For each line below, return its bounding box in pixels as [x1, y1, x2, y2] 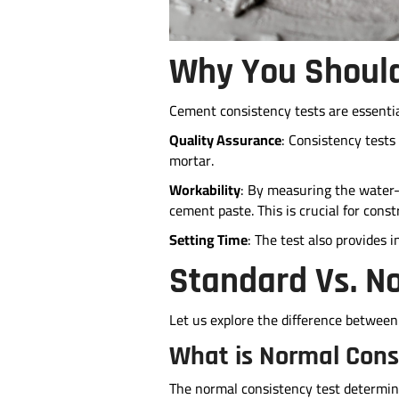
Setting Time [168, 226, 248, 254]
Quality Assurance [168, 126, 281, 154]
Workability [168, 176, 240, 204]
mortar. [168, 147, 214, 175]
